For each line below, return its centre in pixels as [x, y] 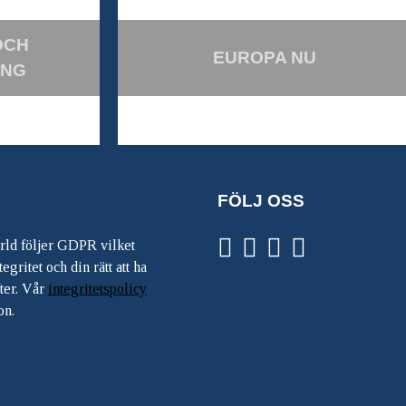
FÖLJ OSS [261, 201]
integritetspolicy [97, 289]
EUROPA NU [264, 58]
